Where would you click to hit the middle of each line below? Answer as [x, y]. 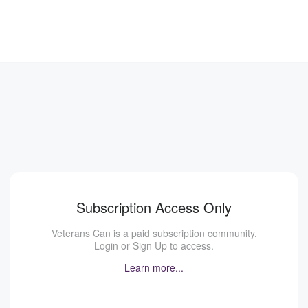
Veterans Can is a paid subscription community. [154, 233]
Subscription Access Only [154, 207]
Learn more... [154, 267]
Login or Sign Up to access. [154, 245]
